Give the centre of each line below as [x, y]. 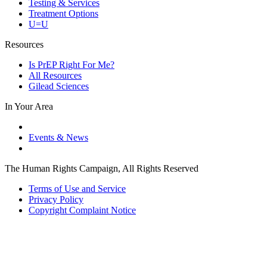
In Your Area [29, 107]
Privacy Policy [56, 200]
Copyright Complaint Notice [82, 210]
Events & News [58, 138]
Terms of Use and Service [77, 189]
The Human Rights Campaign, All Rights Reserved [102, 169]
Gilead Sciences [59, 86]
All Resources [55, 76]
